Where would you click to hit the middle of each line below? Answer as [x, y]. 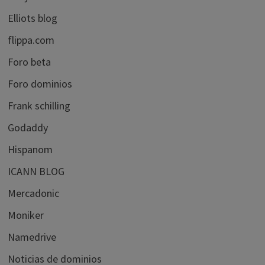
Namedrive [32, 237]
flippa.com [31, 40]
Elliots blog [32, 18]
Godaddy [28, 127]
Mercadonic [33, 193]
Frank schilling [39, 105]
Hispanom [30, 149]
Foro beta [29, 62]
